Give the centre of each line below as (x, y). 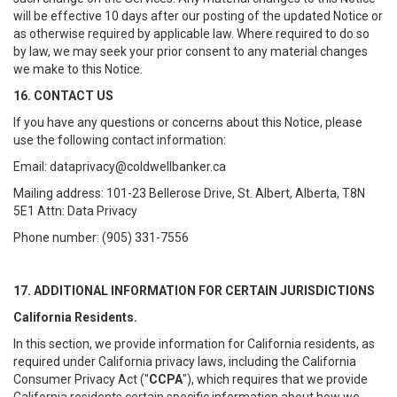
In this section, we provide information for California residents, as (194, 344)
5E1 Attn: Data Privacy (75, 211)
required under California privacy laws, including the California (185, 362)
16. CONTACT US (63, 96)
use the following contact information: (120, 140)
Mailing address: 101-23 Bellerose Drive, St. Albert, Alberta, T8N (189, 193)
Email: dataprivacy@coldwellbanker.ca (121, 167)
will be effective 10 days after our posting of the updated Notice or (198, 16)
